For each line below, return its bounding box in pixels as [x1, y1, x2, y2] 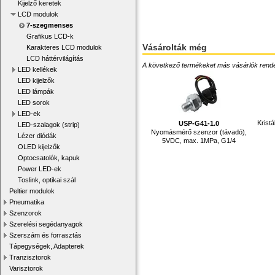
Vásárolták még [142, 42, 207, 52]
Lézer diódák [18, 132, 56, 139]
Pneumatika [9, 198, 44, 206]
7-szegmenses [26, 21, 73, 29]
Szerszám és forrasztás [9, 231, 82, 239]
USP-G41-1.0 [179, 120, 220, 128]
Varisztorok [9, 265, 43, 272]
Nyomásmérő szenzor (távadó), [151, 128, 247, 136]
